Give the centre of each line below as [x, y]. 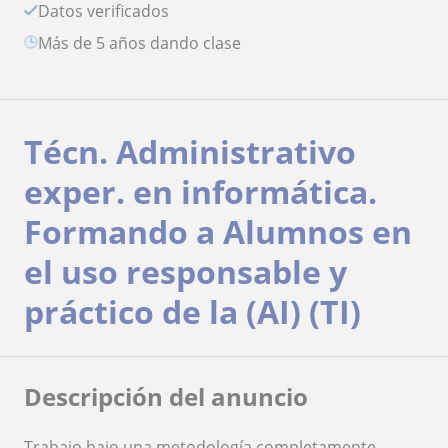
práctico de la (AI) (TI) [192, 311]
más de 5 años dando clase [146, 42]
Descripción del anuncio [166, 396]
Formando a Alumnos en [218, 231]
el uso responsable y [185, 271]
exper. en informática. [200, 191]
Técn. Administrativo [190, 151]
